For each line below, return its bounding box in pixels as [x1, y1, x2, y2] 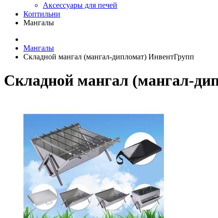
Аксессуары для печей [43, 1, 117, 9]
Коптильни [23, 10, 60, 18]
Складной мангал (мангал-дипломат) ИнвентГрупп [23, 53, 194, 61]
